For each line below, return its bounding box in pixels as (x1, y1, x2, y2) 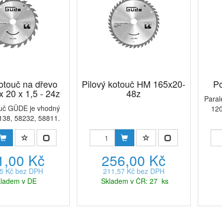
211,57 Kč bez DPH (103, 166, 165, 176)
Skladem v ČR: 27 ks (101, 176, 168, 186)
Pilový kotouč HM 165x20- (82, 77, 186, 90)
